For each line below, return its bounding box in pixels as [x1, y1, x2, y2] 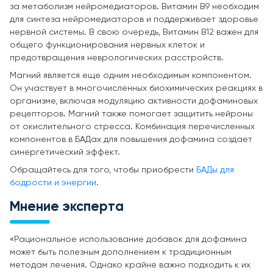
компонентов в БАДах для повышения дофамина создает [10, 135, 252, 144]
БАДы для [196, 165, 234, 174]
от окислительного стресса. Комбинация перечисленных [10, 122, 255, 131]
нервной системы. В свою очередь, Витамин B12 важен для [10, 27, 258, 37]
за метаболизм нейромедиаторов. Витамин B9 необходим [10, 2, 259, 11]
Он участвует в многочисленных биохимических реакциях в [10, 83, 263, 93]
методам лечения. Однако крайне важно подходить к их [10, 260, 250, 269]
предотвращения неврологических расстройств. [10, 53, 224, 62]
